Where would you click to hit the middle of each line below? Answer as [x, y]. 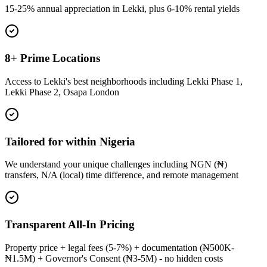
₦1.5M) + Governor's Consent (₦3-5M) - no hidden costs [114, 258]
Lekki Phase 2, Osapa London [62, 92]
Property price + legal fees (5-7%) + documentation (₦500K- [119, 247]
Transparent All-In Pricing [70, 224]
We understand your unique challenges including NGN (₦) [116, 164]
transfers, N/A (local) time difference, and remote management [122, 175]
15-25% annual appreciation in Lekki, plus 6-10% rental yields [122, 9]
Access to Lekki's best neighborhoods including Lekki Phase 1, [124, 81]
